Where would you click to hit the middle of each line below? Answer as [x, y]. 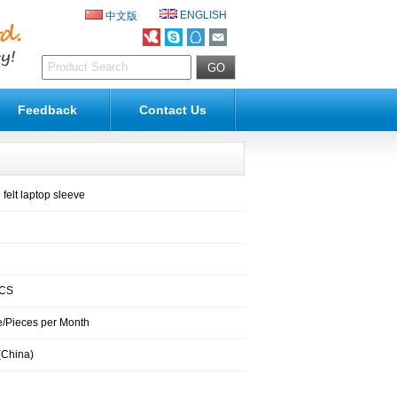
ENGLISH [203, 15]
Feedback [48, 110]
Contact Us [173, 110]
